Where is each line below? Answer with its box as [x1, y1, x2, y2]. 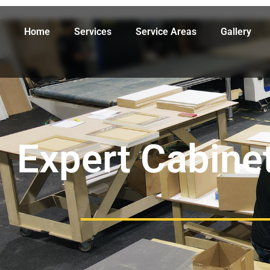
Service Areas [136, 26, 196, 37]
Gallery [221, 26, 251, 37]
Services [74, 26, 111, 37]
